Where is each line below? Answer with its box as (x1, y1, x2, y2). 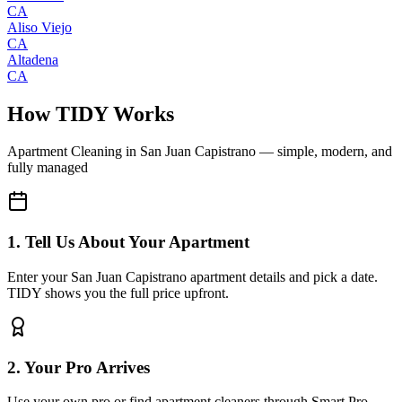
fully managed (7, 160, 88, 176)
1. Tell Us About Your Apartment (7, 232, 249, 252)
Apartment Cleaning (7, 144, 122, 160)
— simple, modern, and (256, 144, 392, 160)
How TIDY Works (7, 101, 174, 126)
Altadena (7, 51, 58, 67)
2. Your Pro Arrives (7, 357, 150, 377)
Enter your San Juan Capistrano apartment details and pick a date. (7, 268, 378, 284)
